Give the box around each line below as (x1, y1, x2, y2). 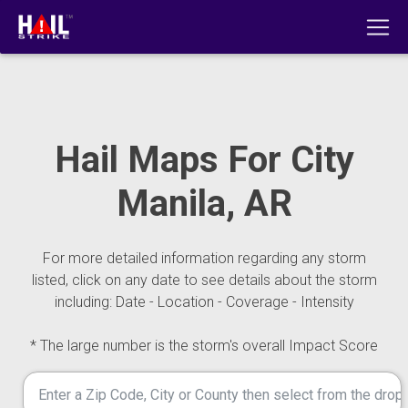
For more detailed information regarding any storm (42, 250, 366, 267)
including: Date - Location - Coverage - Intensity (54, 293, 354, 311)
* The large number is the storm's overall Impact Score (30, 337, 378, 354)
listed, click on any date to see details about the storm (31, 271, 377, 289)
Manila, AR (116, 182, 292, 225)
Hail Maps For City (54, 138, 354, 181)
